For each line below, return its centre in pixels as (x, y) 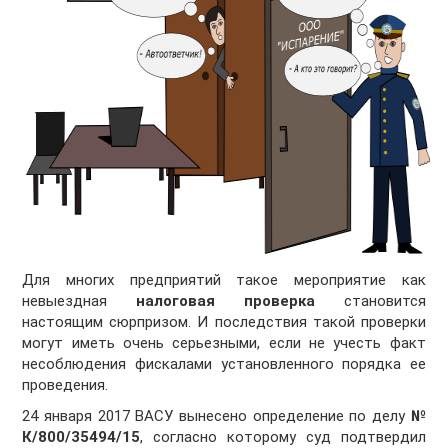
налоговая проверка (225, 301)
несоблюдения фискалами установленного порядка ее (224, 364)
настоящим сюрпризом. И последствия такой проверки (224, 322)
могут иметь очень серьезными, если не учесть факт (224, 343)
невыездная (79, 301)
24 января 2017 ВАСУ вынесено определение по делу (216, 416)
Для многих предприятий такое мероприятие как (224, 280)
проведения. (65, 385)
